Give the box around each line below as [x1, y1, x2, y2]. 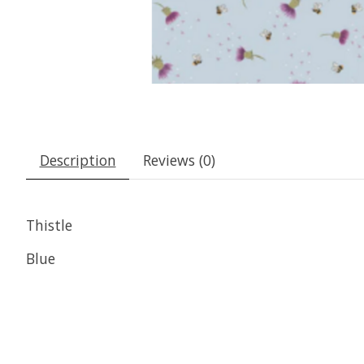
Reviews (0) [142, 150, 215, 171]
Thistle [26, 215, 72, 236]
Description [39, 150, 116, 171]
